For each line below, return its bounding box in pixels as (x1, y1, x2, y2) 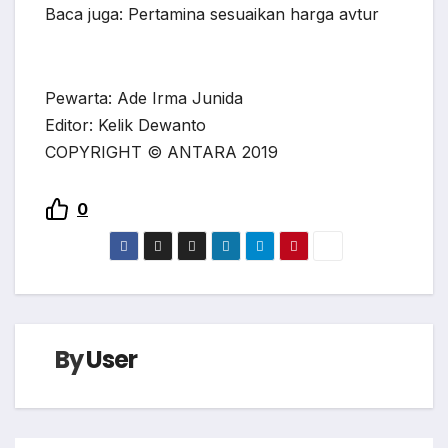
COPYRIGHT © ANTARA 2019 (45, 142, 278, 163)
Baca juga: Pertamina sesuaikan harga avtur (45, 4, 379, 25)
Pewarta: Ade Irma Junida (45, 88, 243, 109)
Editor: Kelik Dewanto (45, 115, 206, 136)
